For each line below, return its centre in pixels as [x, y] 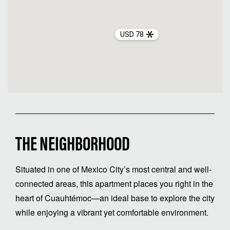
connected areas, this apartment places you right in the [114, 183]
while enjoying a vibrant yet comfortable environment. [112, 212]
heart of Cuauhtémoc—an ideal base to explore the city [115, 198]
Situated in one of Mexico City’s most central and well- [113, 169]
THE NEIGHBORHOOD [73, 146]
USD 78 [132, 34]
